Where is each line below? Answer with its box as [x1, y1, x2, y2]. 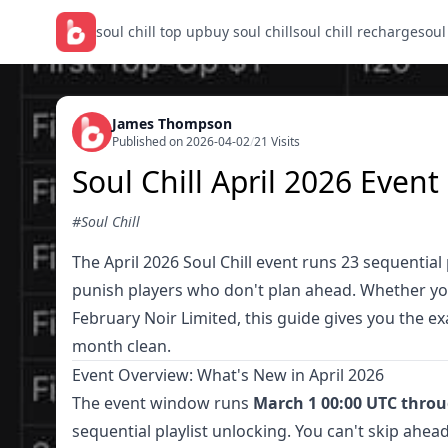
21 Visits [254, 133, 300, 150]
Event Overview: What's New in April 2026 [72, 364, 384, 386]
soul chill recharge [293, 22, 418, 41]
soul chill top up [96, 22, 204, 41]
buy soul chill [204, 22, 293, 41]
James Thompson [112, 114, 232, 133]
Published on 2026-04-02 [112, 133, 250, 150]
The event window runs [72, 392, 253, 414]
